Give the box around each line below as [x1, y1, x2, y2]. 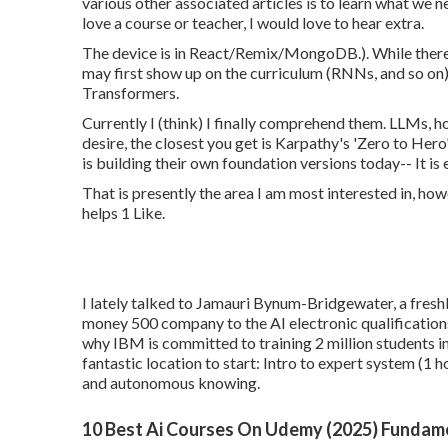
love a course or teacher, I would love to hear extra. [82, 13, 424, 32]
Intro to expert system [263, 353, 415, 372]
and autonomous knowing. [82, 373, 260, 392]
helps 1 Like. [82, 203, 165, 222]
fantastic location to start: [82, 353, 263, 372]
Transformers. [82, 83, 179, 102]
